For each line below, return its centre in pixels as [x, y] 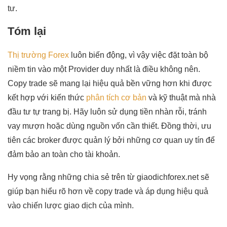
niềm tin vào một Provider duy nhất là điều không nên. [104, 69]
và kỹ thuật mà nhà [181, 97]
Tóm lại [27, 31]
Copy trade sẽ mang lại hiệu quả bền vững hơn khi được [110, 83]
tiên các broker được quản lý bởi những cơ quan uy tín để [111, 140]
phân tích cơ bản [116, 97]
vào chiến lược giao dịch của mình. [71, 205]
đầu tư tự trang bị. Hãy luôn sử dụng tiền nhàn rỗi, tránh [107, 111]
